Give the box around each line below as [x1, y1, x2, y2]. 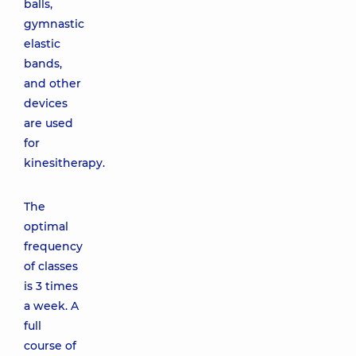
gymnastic [24, 17, 84, 31]
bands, [24, 56, 62, 71]
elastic [24, 37, 60, 51]
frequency [24, 239, 83, 253]
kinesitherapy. [24, 156, 105, 170]
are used [24, 116, 73, 130]
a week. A [24, 299, 79, 313]
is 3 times [24, 279, 78, 293]
